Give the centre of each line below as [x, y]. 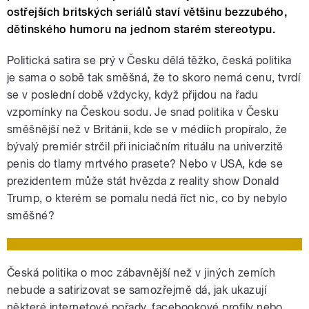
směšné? [31, 216]
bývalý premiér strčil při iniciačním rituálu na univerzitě [145, 147]
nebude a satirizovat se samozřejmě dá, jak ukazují [137, 290]
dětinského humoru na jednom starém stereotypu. [141, 30]
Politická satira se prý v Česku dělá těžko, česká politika [149, 61]
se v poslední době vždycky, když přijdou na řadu [133, 95]
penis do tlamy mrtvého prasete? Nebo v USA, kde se [145, 164]
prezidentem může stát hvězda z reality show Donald [143, 181]
